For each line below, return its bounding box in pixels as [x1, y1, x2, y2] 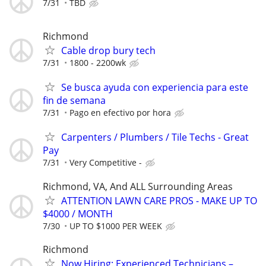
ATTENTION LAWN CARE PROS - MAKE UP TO [61, 194, 257, 207]
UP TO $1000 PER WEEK [69, 220, 162, 232]
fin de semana [43, 94, 106, 107]
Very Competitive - [69, 157, 142, 169]
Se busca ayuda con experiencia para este [61, 81, 248, 94]
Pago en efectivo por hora [69, 107, 171, 119]
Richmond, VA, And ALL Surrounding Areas [43, 179, 233, 193]
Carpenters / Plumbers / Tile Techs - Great [61, 131, 249, 144]
